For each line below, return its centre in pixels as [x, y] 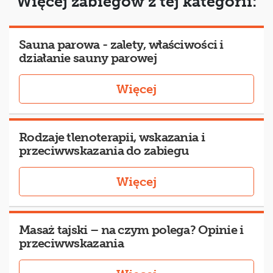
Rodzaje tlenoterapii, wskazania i [112, 137]
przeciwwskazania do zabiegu [104, 151]
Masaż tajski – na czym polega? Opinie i [131, 230]
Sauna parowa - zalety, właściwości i [121, 45]
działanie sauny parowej [88, 58]
